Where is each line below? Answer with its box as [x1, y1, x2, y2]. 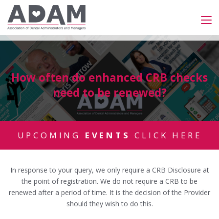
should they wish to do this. [66, 199, 153, 209]
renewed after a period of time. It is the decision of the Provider [9, 188, 210, 197]
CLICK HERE [130, 130, 202, 141]
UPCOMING [17, 130, 85, 141]
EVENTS [85, 130, 131, 141]
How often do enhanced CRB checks [11, 69, 208, 85]
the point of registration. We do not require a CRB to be [22, 176, 197, 186]
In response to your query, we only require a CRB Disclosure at [10, 165, 209, 175]
